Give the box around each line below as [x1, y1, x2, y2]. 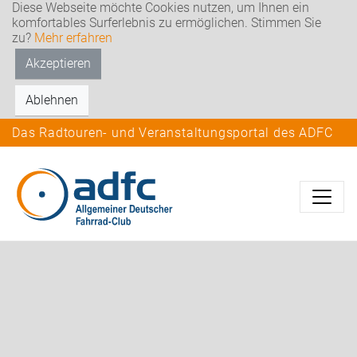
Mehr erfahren [34, 30, 112, 45]
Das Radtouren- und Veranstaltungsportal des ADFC [12, 125, 333, 140]
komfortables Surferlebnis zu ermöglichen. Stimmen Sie [12, 15, 321, 30]
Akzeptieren [25, 56, 91, 71]
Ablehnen [25, 92, 78, 108]
